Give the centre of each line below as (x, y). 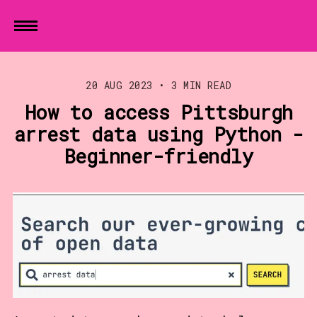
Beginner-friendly (158, 156)
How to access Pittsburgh (158, 112)
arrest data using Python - (158, 134)
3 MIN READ (198, 85)
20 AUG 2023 (119, 85)
